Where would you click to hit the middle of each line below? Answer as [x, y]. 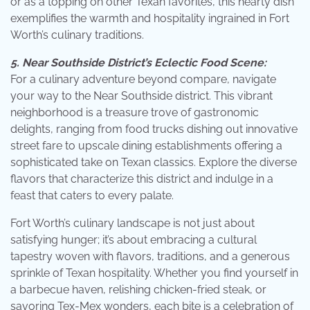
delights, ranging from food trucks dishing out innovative [154, 129]
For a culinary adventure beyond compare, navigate [143, 79]
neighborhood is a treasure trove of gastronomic [135, 112]
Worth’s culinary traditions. [77, 35]
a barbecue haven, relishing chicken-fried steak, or [138, 289]
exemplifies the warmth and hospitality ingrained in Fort [150, 18]
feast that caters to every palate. [92, 195]
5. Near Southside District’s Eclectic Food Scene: [138, 62]
